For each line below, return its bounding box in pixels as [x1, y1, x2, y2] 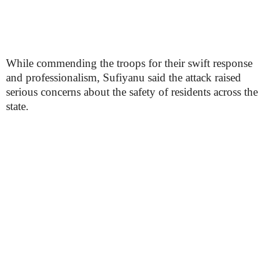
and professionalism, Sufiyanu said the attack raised [6, 71, 241, 84]
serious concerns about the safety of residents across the [6, 86, 258, 98]
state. [6, 100, 29, 112]
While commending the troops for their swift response [6, 57, 252, 69]
